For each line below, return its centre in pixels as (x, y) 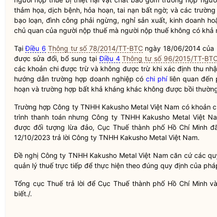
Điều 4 (109, 58)
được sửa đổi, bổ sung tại (57, 58)
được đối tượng (41, 127)
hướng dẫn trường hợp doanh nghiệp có (80, 79)
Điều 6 (36, 48)
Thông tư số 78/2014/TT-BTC (95, 48)
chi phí (157, 79)
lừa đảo (80, 127)
